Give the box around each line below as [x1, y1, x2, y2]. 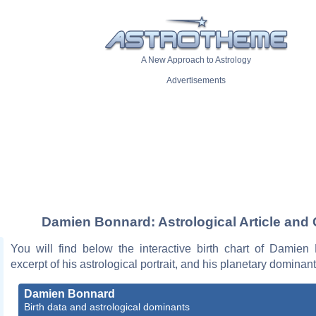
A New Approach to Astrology [141, 55, 251, 66]
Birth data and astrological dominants [24, 300, 190, 312]
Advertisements [166, 75, 226, 86]
